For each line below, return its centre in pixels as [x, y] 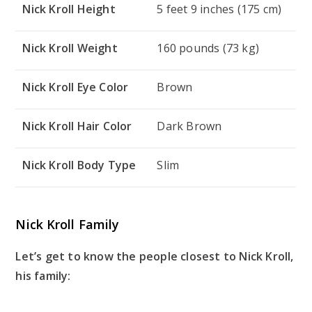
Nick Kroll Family [68, 224]
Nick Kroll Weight [70, 48]
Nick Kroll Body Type [79, 165]
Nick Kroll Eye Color [76, 87]
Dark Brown [189, 126]
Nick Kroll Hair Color [77, 126]
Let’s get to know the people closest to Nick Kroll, [155, 256]
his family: [43, 275]
